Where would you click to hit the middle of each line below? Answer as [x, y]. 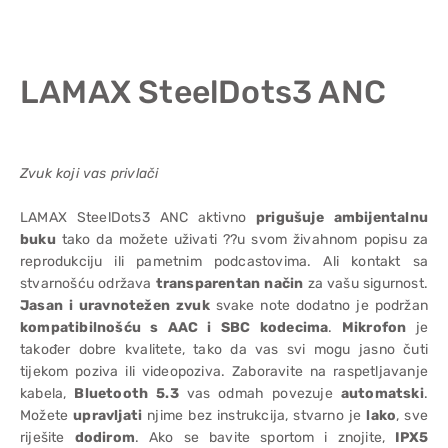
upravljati [108, 415]
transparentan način [229, 283]
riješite [47, 437]
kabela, [47, 393]
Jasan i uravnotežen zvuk [115, 305]
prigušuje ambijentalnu [342, 217]
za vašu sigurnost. [365, 283]
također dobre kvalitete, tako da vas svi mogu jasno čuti [224, 349]
